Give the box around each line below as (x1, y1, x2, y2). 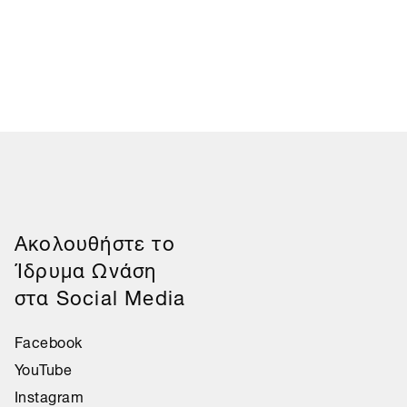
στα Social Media (14, 275, 186, 313)
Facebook (14, 326, 83, 354)
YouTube (14, 353, 73, 382)
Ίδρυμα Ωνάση (14, 248, 157, 286)
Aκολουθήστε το (14, 221, 175, 259)
